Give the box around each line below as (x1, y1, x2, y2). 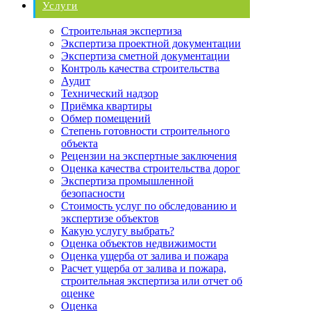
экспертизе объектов (61, 212, 159, 224)
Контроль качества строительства (61, 62, 219, 74)
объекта (61, 137, 98, 149)
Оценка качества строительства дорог (61, 162, 240, 174)
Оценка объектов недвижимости (61, 237, 217, 249)
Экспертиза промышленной (61, 174, 194, 187)
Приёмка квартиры (61, 99, 152, 112)
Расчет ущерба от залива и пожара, (61, 262, 226, 274)
